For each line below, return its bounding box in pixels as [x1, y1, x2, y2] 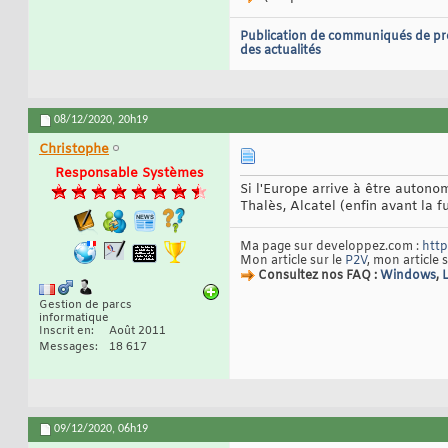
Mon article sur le [240, 253, 345, 270]
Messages [39, 340, 95, 355]
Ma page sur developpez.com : [240, 239, 422, 256]
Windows [380, 268, 436, 285]
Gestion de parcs [39, 298, 132, 313]
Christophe [39, 141, 109, 159]
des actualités [240, 43, 321, 60]
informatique [39, 311, 109, 326]
